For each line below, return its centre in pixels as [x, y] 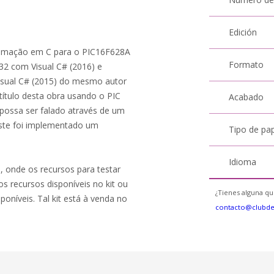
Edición [243, 32]
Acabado [246, 97]
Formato [246, 65]
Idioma [243, 162]
